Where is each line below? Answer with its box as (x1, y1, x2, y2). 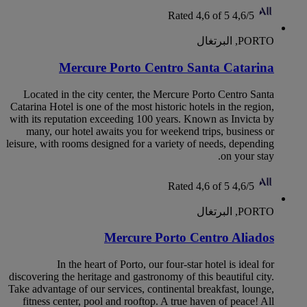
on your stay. (221, 149, 274, 162)
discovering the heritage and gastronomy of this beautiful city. (9, 271, 274, 283)
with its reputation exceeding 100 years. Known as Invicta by (10, 112, 274, 125)
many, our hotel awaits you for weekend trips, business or (26, 125, 274, 137)
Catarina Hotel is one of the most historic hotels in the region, (10, 100, 274, 112)
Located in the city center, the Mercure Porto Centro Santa (23, 88, 274, 100)
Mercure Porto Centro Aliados (104, 230, 274, 245)
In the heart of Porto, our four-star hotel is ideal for (57, 258, 274, 271)
